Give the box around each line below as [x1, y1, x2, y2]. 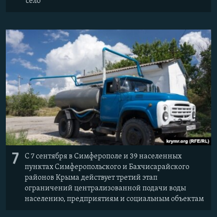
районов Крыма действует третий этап [25, 173, 157, 182]
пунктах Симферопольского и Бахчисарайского [25, 163, 189, 171]
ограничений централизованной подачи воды [25, 184, 186, 192]
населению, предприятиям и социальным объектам [25, 195, 204, 203]
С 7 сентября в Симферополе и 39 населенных [25, 152, 182, 160]
